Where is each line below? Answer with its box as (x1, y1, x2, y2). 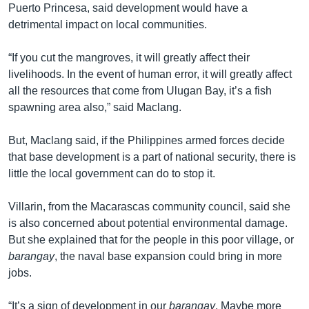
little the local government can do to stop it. (8, 167, 215, 179)
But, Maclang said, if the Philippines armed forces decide (8, 134, 285, 146)
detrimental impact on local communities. (8, 18, 207, 30)
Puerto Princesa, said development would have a (8, 1, 248, 14)
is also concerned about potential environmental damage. (8, 217, 288, 229)
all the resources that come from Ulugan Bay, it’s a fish (8, 84, 272, 97)
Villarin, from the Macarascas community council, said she (8, 200, 290, 212)
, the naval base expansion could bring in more (54, 250, 282, 262)
